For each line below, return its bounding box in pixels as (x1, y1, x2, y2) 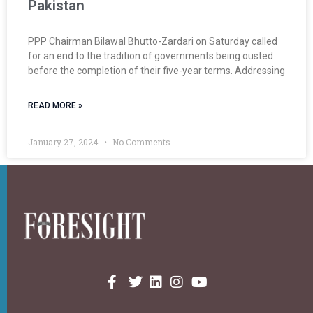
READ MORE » (28, 100, 82, 110)
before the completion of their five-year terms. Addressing (28, 64, 285, 76)
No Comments (110, 136, 170, 147)
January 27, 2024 (28, 136, 101, 147)
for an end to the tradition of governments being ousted (28, 50, 273, 61)
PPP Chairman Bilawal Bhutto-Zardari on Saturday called (28, 35, 277, 47)
